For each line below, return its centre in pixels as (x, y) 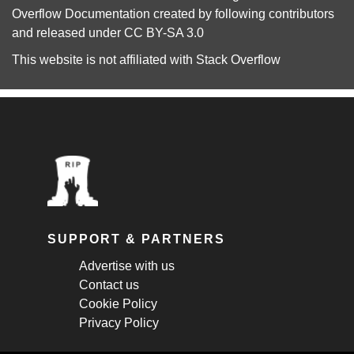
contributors (301, 14)
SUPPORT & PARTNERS (136, 239)
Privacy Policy (119, 323)
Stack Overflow (238, 60)
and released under (68, 33)
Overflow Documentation (81, 14)
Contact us (109, 285)
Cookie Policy (118, 304)
